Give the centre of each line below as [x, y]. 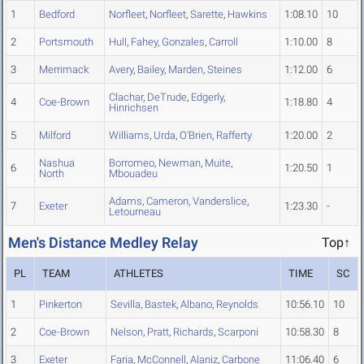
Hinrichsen [134, 108]
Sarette [207, 15]
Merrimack [64, 70]
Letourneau [135, 212]
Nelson [127, 332]
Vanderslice [220, 201]
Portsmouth [66, 42]
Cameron [167, 201]
